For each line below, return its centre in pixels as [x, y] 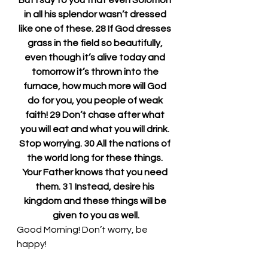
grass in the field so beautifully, [96, 43]
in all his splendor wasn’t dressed [96, 14]
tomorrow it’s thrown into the [96, 72]
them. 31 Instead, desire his [96, 187]
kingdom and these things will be [96, 201]
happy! [32, 244]
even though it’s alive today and [96, 57]
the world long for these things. [96, 158]
